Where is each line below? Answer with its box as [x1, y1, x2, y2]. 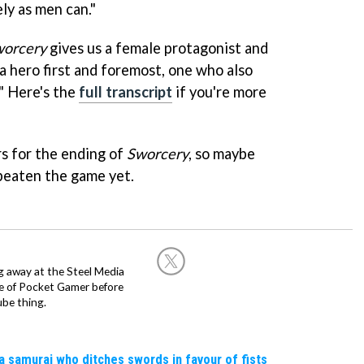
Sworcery [127, 145, 188, 163]
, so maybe [188, 145, 255, 163]
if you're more [172, 83, 266, 102]
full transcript [79, 83, 172, 102]
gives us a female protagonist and [46, 39, 268, 58]
